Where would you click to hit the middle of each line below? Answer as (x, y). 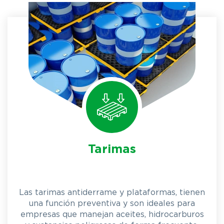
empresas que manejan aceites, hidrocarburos (112, 214)
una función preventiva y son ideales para (112, 203)
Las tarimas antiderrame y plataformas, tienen (112, 192)
